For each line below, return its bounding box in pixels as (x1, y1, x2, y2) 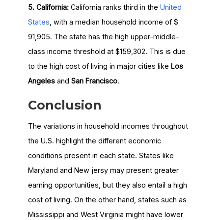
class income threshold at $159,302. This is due (27, 47, 186, 55)
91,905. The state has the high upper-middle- (27, 32, 179, 41)
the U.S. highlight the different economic (27, 137, 161, 145)
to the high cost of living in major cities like (27, 62, 171, 70)
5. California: (27, 3, 69, 11)
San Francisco (71, 77, 117, 85)
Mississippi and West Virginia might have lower (27, 210, 183, 219)
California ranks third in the (68, 3, 160, 11)
